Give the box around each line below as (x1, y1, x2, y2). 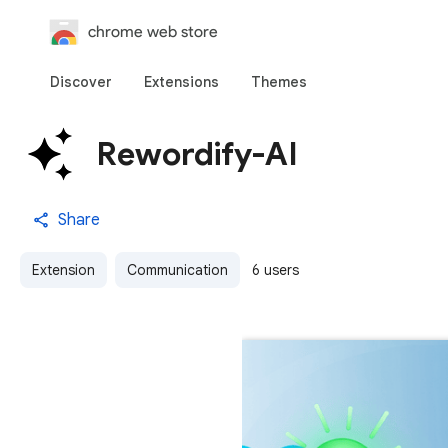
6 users (252, 261, 299, 279)
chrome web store (88, 22, 218, 41)
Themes (251, 73, 307, 91)
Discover (50, 73, 112, 91)
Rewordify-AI (96, 133, 298, 174)
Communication (127, 261, 228, 279)
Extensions (144, 73, 219, 91)
